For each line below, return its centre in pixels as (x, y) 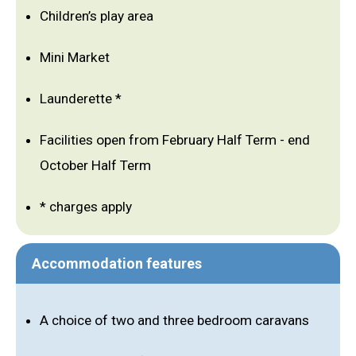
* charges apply (86, 207)
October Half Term (95, 165)
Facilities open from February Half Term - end (175, 140)
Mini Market (75, 57)
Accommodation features (117, 263)
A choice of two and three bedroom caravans (174, 320)
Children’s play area (97, 16)
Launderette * (81, 99)
